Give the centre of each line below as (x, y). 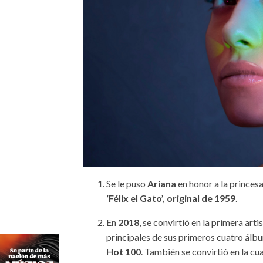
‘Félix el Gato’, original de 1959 (171, 198)
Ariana (162, 183)
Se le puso (127, 183)
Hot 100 (124, 251)
